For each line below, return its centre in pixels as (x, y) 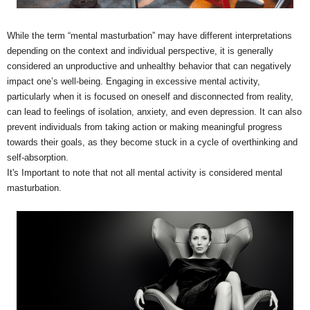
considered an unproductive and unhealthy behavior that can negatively (149, 66)
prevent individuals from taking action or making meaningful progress (145, 127)
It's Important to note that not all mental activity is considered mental (145, 173)
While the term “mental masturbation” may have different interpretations (149, 36)
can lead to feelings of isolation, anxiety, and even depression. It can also (154, 112)
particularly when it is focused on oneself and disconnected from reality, (150, 97)
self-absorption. (38, 158)
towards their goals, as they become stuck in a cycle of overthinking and (152, 143)
